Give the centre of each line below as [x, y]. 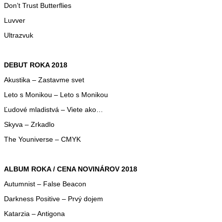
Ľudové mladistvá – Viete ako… [54, 109]
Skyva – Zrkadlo [29, 124]
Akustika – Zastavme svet [44, 80]
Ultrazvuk [19, 35]
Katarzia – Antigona [34, 213]
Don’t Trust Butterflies [38, 5]
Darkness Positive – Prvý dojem [54, 198]
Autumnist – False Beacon [45, 184]
